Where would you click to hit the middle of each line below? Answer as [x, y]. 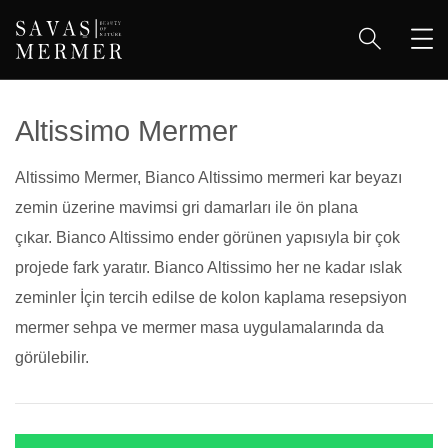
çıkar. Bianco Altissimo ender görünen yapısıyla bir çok [207, 237]
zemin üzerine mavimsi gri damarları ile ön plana [186, 207]
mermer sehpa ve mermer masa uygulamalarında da [199, 327]
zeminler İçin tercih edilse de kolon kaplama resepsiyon [211, 297]
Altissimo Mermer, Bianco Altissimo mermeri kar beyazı [208, 177]
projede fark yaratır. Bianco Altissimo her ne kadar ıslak [208, 267]
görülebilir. [52, 357]
